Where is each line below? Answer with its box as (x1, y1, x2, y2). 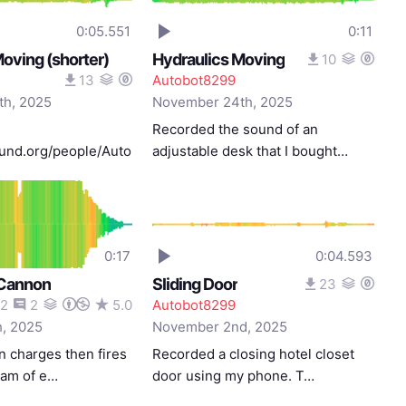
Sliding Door (152, 275, 238, 294)
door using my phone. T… (152, 367, 315, 384)
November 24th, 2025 (152, 93, 294, 111)
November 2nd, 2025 (152, 318, 288, 335)
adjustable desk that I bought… (152, 142, 349, 159)
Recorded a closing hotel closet (152, 345, 355, 362)
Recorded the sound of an (152, 121, 319, 138)
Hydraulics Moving (152, 50, 285, 69)
